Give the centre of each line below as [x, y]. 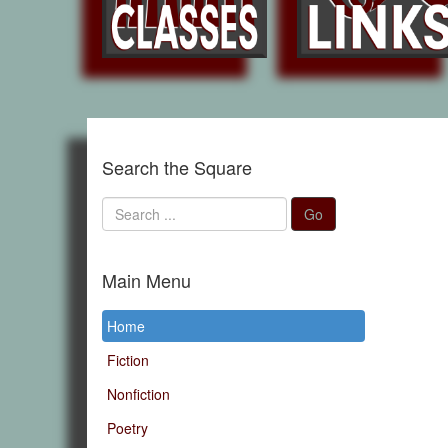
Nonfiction [138, 394]
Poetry [127, 428]
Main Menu [146, 280]
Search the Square [177, 167]
